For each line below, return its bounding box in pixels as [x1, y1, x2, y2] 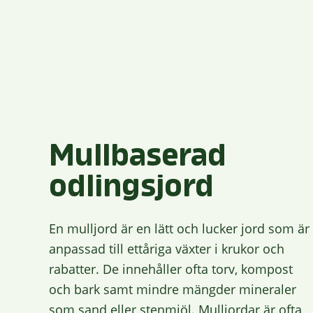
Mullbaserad [49, 140, 226, 172]
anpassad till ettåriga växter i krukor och [49, 240, 284, 258]
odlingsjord [49, 171, 214, 203]
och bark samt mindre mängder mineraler [49, 281, 296, 298]
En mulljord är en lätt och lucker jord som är [49, 220, 310, 238]
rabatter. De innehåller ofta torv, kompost [49, 261, 293, 278]
